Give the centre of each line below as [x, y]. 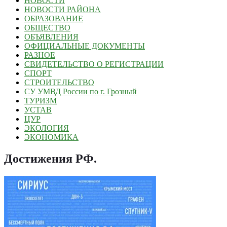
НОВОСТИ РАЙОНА [63, 10]
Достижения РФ [49, 159]
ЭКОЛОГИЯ [47, 128]
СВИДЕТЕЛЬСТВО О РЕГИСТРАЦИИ [94, 64]
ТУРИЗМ [41, 101]
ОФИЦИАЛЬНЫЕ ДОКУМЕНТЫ [85, 46]
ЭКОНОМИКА [51, 137]
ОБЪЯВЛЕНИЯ [51, 37]
